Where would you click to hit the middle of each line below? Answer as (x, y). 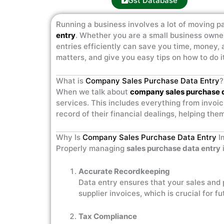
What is (71, 81)
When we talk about (92, 92)
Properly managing (91, 148)
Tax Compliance (108, 216)
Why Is (69, 137)
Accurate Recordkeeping (124, 171)
